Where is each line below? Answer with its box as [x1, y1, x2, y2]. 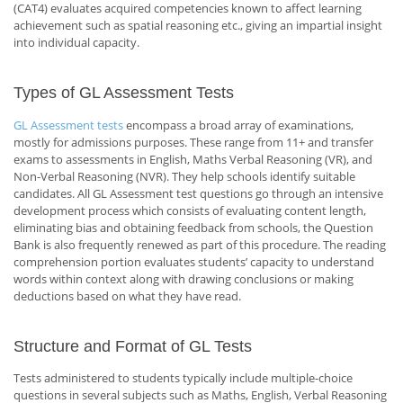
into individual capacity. [13, 33, 139, 50]
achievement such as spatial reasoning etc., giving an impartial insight [13, 16, 382, 33]
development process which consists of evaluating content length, [13, 201, 366, 219]
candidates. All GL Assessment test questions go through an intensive [13, 184, 383, 201]
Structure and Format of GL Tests [13, 336, 252, 355]
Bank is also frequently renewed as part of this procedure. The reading [13, 236, 386, 253]
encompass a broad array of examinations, [123, 116, 354, 133]
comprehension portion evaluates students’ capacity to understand [13, 253, 374, 270]
